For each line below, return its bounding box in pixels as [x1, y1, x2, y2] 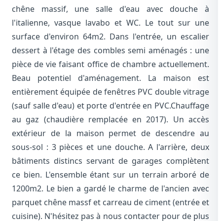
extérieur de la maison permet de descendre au [12, 128, 209, 139]
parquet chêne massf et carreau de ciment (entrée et [12, 197, 209, 208]
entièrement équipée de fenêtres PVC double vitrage [12, 86, 209, 98]
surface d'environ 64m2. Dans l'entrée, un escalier [12, 31, 209, 42]
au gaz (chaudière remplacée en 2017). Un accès [12, 114, 209, 125]
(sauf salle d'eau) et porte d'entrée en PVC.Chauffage [12, 100, 209, 111]
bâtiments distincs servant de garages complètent [12, 155, 209, 167]
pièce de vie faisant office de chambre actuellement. [12, 59, 209, 70]
